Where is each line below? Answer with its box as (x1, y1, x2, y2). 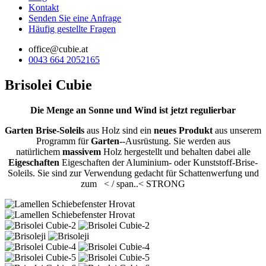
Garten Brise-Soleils (5, 125, 84, 135)
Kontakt (28, 2, 59, 12)
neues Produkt (154, 125, 213, 135)
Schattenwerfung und (178, 167, 259, 178)
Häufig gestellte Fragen (28, 24, 116, 34)
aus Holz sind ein (84, 125, 154, 135)
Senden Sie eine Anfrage (28, 13, 121, 23)
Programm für (36, 135, 88, 146)
